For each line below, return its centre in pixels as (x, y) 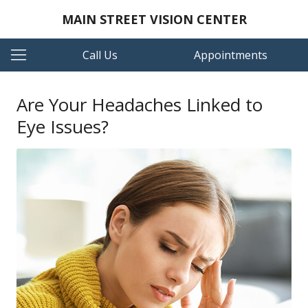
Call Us (100, 55)
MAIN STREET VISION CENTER (154, 19)
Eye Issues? (63, 126)
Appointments (231, 55)
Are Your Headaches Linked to (140, 104)
